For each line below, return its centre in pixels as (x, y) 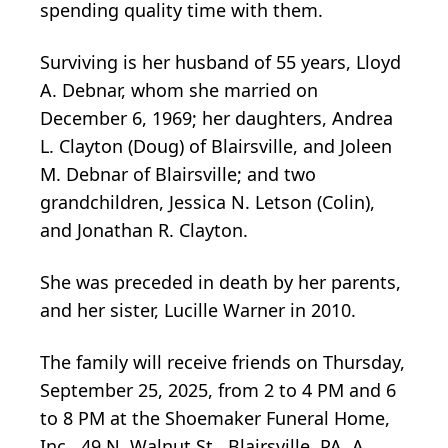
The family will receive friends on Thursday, (222, 362)
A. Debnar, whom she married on (179, 90)
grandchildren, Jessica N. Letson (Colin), (207, 202)
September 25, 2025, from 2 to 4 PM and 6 (218, 390)
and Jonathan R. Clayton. (144, 230)
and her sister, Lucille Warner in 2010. (198, 310)
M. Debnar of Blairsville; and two (178, 174)
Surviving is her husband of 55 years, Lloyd (220, 62)
